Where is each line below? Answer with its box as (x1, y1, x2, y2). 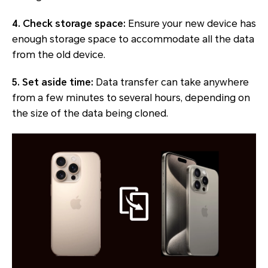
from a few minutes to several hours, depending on (12, 92, 250, 104)
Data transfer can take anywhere (93, 77, 249, 89)
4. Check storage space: (12, 18, 126, 30)
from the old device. (12, 49, 105, 61)
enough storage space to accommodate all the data (12, 33, 254, 45)
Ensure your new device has (126, 18, 256, 30)
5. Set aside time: (12, 77, 93, 89)
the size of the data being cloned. (12, 108, 168, 120)
